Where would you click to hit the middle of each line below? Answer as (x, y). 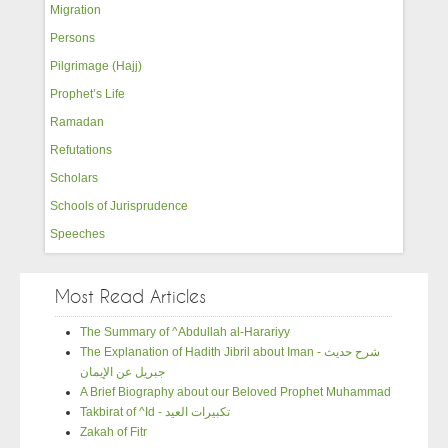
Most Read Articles (131, 297)
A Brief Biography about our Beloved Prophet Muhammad (236, 391)
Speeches (78, 233)
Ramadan (77, 121)
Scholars (74, 177)
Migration (76, 9)
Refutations (81, 149)
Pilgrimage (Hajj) (96, 65)
